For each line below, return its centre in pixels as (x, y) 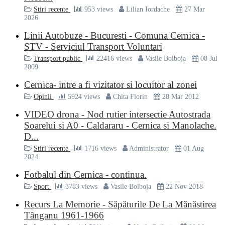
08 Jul (208, 58)
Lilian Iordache (148, 9)
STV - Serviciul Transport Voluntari (93, 46)
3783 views (81, 186)
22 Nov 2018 (183, 186)
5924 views (84, 96)
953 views (99, 9)
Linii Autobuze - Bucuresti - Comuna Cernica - (115, 35)
